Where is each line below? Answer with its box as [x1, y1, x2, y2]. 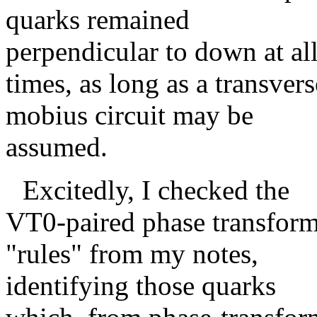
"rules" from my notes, [6, 238, 258, 270]
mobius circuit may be [6, 100, 253, 131]
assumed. [6, 132, 108, 163]
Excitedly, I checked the [23, 175, 289, 206]
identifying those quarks [6, 270, 276, 301]
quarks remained [6, 4, 190, 35]
